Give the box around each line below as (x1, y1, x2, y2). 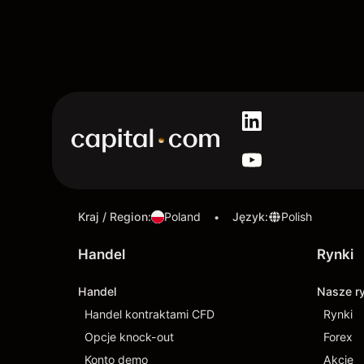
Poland (164, 210, 201, 223)
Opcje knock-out (84, 330, 174, 344)
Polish (281, 210, 312, 223)
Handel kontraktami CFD (84, 307, 214, 321)
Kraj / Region (78, 210, 148, 223)
